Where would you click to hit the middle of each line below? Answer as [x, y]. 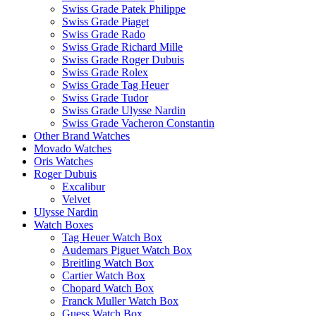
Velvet [76, 199]
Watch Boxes [63, 224]
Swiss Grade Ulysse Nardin [124, 110]
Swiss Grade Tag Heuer [115, 85]
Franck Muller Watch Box [120, 300]
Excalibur [84, 186]
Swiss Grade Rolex [105, 72]
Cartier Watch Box [104, 275]
